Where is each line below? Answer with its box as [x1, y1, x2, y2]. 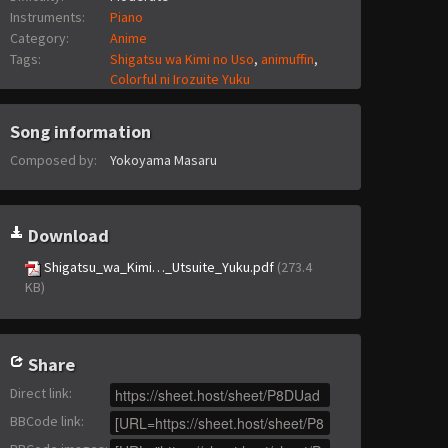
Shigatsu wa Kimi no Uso [109, 50, 254, 69]
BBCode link [10, 412, 81, 431]
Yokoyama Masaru [109, 151, 217, 170]
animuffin [260, 50, 314, 69]
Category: [10, 29, 69, 48]
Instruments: [10, 8, 85, 27]
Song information [10, 120, 151, 144]
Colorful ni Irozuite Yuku [109, 70, 250, 89]
